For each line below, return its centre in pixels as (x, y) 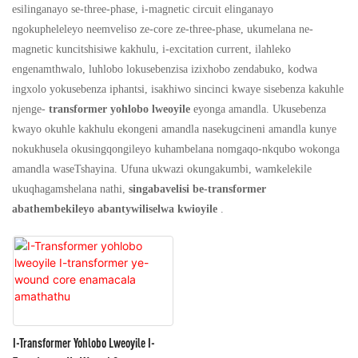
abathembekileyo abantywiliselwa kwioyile (115, 208)
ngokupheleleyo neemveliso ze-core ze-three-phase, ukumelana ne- (163, 28)
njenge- (30, 108)
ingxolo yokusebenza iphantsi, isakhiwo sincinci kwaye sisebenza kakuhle (178, 88)
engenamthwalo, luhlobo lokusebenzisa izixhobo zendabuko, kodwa (165, 68)
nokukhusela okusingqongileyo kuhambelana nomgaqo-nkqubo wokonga (176, 148)
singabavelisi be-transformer (197, 188)
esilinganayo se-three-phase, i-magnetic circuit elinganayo (143, 8)
